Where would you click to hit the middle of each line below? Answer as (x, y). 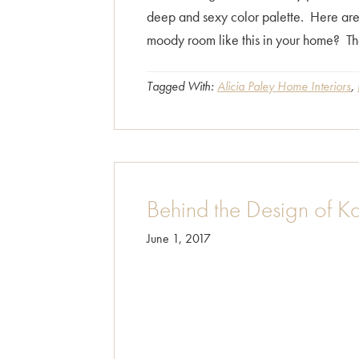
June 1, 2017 (179, 238)
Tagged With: (182, 86)
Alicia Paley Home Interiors (284, 86)
